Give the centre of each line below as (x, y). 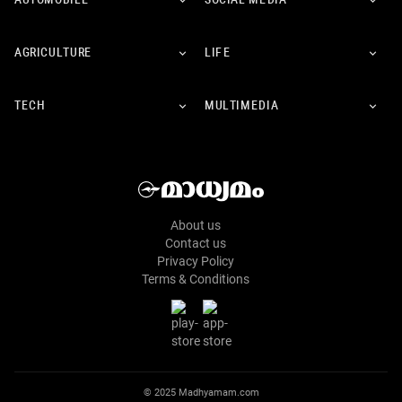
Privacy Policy (196, 261)
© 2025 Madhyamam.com (201, 392)
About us (196, 225)
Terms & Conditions (196, 279)
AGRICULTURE (53, 54)
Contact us (196, 243)
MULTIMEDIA (242, 107)
